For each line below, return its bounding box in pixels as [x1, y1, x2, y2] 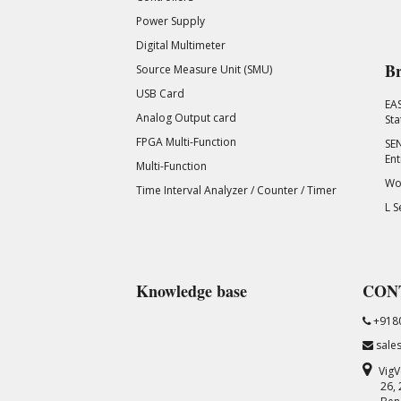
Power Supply [136, 13, 205, 29]
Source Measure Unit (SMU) [136, 61, 272, 77]
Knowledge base [136, 278, 247, 303]
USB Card [136, 85, 184, 101]
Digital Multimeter [136, 37, 226, 53]
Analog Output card [136, 109, 236, 125]
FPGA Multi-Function [136, 133, 236, 149]
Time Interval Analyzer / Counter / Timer [136, 182, 337, 198]
